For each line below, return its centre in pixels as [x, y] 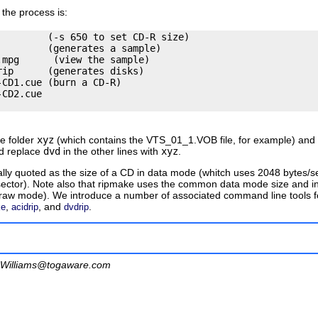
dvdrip [76, 207]
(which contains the [100, 139]
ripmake [116, 183]
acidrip [25, 207]
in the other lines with [111, 151]
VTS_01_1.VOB [182, 139]
